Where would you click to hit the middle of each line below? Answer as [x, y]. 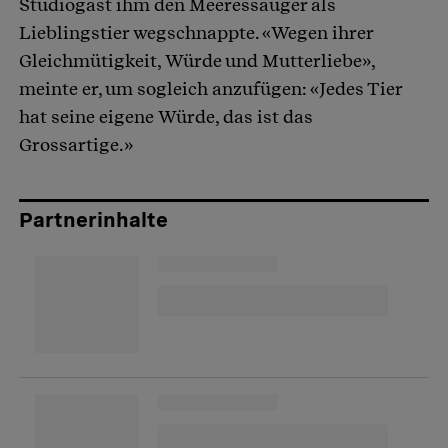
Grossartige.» [76, 145]
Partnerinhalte [93, 220]
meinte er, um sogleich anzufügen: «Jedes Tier [210, 89]
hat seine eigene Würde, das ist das [166, 117]
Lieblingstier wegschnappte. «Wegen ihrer [196, 33]
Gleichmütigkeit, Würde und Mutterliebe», [197, 61]
